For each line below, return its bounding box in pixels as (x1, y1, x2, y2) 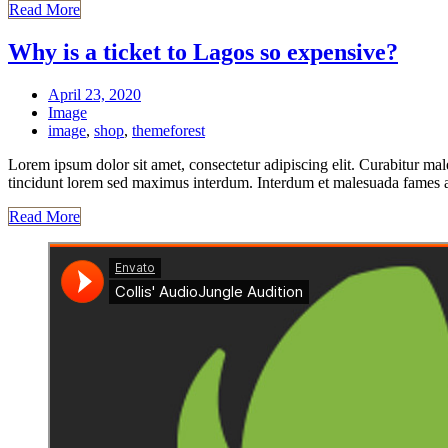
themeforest (132, 121, 205, 139)
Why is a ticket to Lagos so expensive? (8, 38, 398, 65)
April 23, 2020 (48, 85, 141, 103)
